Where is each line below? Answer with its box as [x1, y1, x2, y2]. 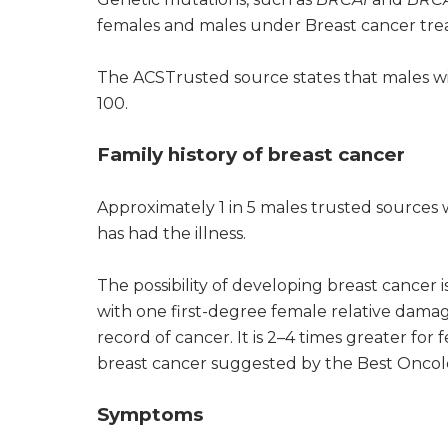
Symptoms [97, 402, 203, 426]
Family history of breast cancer [97, 142, 405, 166]
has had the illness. [97, 223, 246, 243]
